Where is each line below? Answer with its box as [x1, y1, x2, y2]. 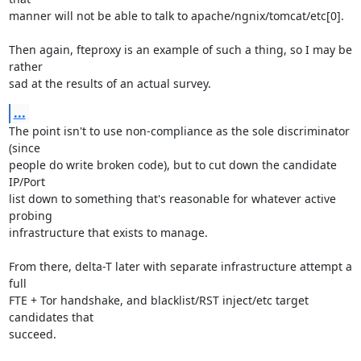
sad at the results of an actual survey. [8, 76, 211, 91]
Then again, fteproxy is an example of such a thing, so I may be [8, 42, 352, 57]
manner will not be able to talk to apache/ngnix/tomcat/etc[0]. [8, 8, 344, 23]
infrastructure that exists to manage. [8, 225, 208, 240]
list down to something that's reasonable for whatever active [8, 191, 336, 206]
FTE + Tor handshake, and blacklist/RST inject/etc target [8, 293, 309, 308]
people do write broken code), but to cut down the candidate [8, 157, 337, 172]
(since [8, 140, 40, 156]
